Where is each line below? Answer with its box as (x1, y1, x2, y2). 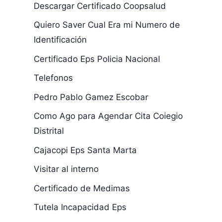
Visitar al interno (33, 164, 99, 174)
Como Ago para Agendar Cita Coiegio (33, 111, 183, 121)
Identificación (33, 35, 87, 45)
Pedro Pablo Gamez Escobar (33, 92, 148, 102)
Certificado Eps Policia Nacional (33, 54, 160, 64)
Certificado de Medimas (33, 183, 130, 193)
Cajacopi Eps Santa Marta (33, 145, 137, 155)
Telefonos (33, 73, 73, 83)
